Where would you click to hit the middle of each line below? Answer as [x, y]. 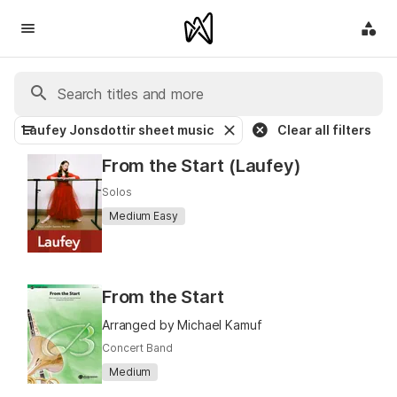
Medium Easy [144, 216]
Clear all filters [324, 130]
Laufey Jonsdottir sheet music [118, 130]
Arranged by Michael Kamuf [182, 325]
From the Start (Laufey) [202, 166]
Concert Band [137, 348]
